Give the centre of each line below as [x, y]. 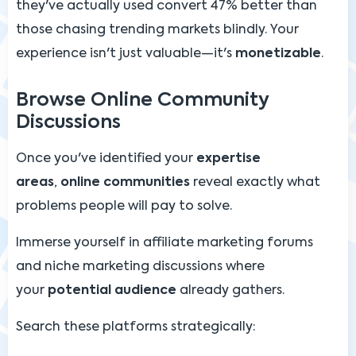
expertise [228, 159]
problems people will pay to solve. [124, 206]
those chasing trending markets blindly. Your [157, 30]
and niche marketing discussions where [140, 267]
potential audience [112, 290]
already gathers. [230, 290]
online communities [125, 182]
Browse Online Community [143, 100]
